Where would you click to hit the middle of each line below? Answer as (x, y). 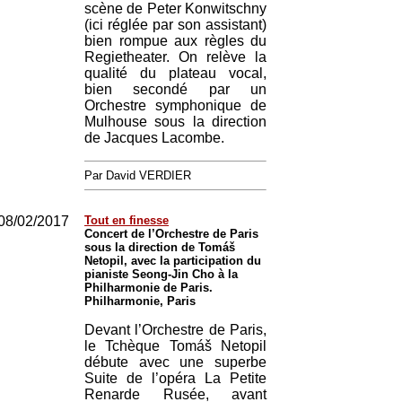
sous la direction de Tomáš (160, 247)
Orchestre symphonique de (175, 105)
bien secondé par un (175, 89)
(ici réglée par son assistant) (175, 25)
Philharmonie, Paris (140, 301)
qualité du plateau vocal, (175, 73)
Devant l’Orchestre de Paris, (175, 330)
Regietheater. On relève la (175, 57)
